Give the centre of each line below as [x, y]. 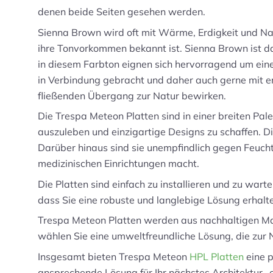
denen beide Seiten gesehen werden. [122, 12]
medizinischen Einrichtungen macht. [119, 163]
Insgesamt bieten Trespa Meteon [114, 256]
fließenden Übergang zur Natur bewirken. [132, 95]
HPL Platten [217, 256]
